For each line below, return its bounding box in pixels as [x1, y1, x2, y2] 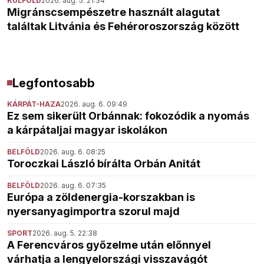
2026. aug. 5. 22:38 [32, 228, 97, 237]
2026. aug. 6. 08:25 [40, 147, 105, 156]
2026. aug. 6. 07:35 [40, 180, 106, 190]
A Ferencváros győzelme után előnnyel [7, 238, 211, 251]
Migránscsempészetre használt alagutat [7, 5, 220, 18]
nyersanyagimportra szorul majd [7, 204, 180, 217]
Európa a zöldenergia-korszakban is [7, 190, 195, 203]
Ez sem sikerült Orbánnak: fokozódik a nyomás [7, 109, 249, 122]
